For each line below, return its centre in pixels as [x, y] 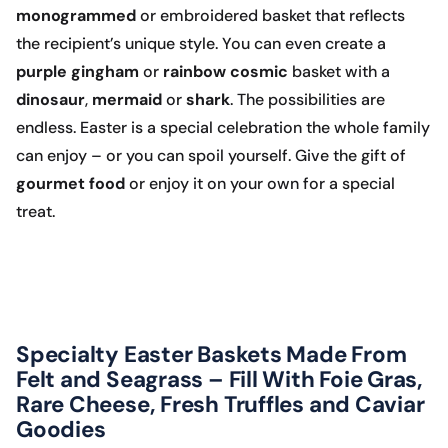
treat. [35, 212]
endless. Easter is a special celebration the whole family [223, 128]
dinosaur [50, 100]
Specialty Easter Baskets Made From [211, 355]
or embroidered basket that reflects [272, 16]
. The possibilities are [307, 100]
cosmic [261, 72]
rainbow [194, 72]
